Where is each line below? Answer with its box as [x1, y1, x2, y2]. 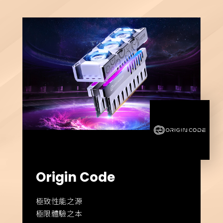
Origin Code [35, 168, 115, 186]
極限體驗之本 [35, 208, 83, 219]
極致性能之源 [35, 196, 83, 207]
